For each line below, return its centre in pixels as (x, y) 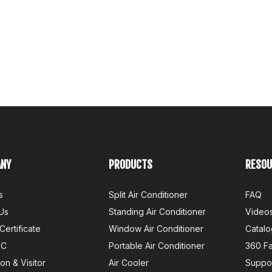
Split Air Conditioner (148, 195)
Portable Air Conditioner (157, 246)
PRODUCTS (131, 165)
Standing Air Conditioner (157, 212)
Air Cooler (129, 263)
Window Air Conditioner (156, 229)
